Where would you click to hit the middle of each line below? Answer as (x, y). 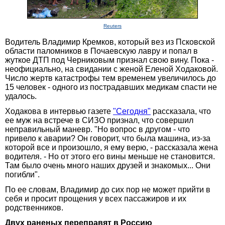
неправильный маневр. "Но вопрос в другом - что (97, 129)
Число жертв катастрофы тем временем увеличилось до (110, 78)
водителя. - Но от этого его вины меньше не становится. (110, 156)
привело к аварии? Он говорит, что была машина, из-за (108, 138)
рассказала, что (181, 111)
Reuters (113, 26)
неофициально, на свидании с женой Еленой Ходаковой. (111, 69)
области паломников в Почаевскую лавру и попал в (101, 51)
